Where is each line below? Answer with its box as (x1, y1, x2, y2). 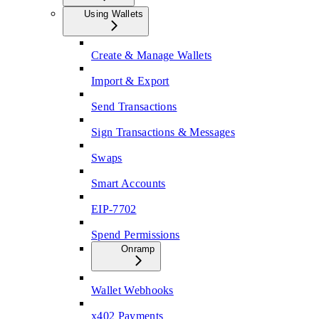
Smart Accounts (91, 177, 166, 189)
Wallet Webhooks (91, 283, 174, 296)
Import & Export (91, 74, 169, 87)
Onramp (121, 243, 155, 254)
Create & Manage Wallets (91, 48, 212, 61)
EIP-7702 (91, 202, 137, 215)
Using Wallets (84, 8, 144, 19)
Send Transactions (91, 100, 177, 113)
